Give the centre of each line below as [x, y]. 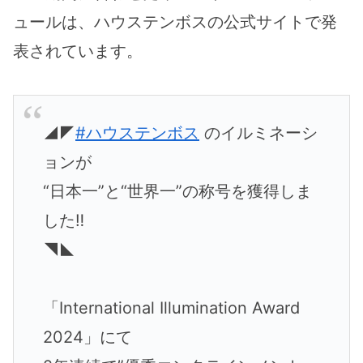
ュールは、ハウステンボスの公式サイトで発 [175, 22]
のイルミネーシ [258, 133]
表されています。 [78, 51]
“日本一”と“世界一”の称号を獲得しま [177, 192]
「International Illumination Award [171, 308]
